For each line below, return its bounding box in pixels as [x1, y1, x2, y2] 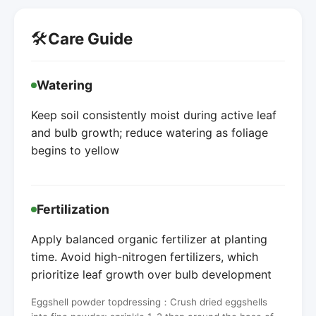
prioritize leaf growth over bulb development [31, 267, 272, 281]
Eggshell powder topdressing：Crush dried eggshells [31, 296, 267, 308]
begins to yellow [31, 142, 119, 157]
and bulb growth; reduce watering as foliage [31, 125, 268, 140]
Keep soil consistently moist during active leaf [31, 107, 276, 122]
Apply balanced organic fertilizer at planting [31, 231, 267, 246]
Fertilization [37, 201, 109, 217]
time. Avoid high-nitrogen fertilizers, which [31, 249, 258, 264]
